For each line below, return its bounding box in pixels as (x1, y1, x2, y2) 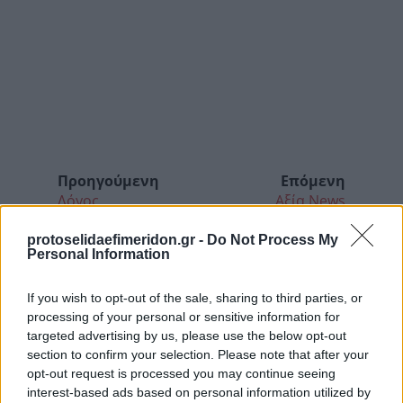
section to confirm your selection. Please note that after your (27, 347, 369, 362)
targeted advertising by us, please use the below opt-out (27, 328, 346, 343)
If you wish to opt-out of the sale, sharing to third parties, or (27, 291, 363, 305)
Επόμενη (281, 171, 345, 191)
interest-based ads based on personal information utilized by (27, 385, 371, 399)
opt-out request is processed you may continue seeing (27, 366, 336, 381)
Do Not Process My (207, 232, 338, 247)
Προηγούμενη (58, 171, 159, 191)
